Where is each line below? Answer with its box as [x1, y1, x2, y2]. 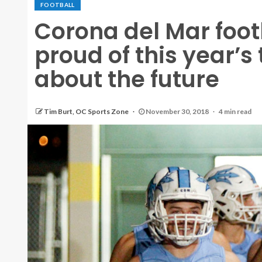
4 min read [219, 107, 251, 116]
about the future [35, 64, 219, 95]
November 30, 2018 [144, 107, 210, 116]
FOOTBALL [40, 1, 75, 8]
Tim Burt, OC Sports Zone [44, 107, 130, 116]
